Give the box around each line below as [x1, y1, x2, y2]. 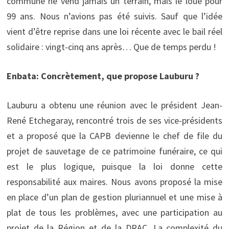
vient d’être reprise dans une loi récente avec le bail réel [6, 26, 223, 38]
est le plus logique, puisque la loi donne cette [6, 161, 223, 173]
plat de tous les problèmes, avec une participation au [6, 207, 223, 219]
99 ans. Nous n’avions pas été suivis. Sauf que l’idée [6, 10, 223, 22]
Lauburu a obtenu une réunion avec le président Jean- [6, 99, 223, 111]
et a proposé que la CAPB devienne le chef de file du [6, 130, 223, 142]
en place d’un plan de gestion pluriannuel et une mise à [6, 191, 223, 203]
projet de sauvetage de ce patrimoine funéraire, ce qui [6, 145, 223, 157]
